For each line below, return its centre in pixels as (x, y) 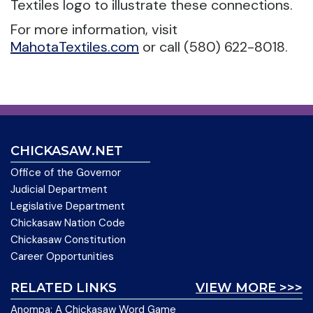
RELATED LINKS (64, 288)
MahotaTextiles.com (75, 47)
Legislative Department (68, 206)
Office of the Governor (66, 173)
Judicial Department (59, 189)
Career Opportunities (62, 256)
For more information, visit (94, 29)
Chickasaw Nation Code (68, 223)
